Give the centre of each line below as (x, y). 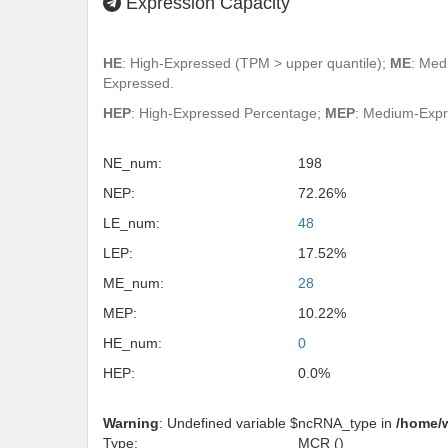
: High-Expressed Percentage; (228, 113)
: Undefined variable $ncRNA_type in (277, 423)
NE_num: (132, 163)
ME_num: (133, 283)
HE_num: (132, 343)
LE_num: (131, 223)
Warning (131, 423)
